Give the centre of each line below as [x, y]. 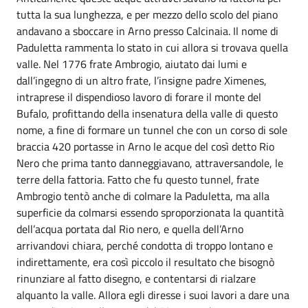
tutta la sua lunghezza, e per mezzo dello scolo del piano [147, 14]
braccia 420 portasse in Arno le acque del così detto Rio [145, 146]
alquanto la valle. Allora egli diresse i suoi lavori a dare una [153, 295]
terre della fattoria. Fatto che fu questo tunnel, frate [138, 179]
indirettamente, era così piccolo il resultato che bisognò [145, 262]
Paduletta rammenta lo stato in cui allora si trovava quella [152, 47]
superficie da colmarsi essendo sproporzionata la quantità [150, 212]
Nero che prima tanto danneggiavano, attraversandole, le [150, 163]
